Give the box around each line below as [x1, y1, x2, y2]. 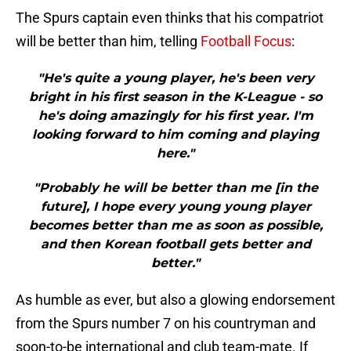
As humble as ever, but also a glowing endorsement [16, 291, 335, 309]
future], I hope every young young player [40, 199, 311, 215]
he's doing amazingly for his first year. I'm [38, 108, 313, 124]
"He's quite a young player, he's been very [37, 71, 314, 86]
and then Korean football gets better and [40, 237, 311, 252]
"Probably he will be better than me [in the [33, 180, 318, 196]
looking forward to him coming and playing [32, 127, 319, 143]
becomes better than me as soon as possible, [28, 218, 323, 233]
